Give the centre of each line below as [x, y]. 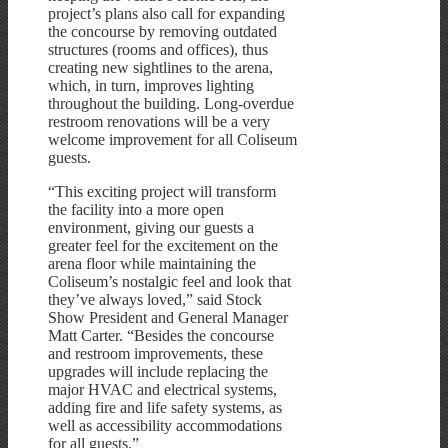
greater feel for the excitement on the [163, 245]
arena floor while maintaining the [152, 263]
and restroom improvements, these [155, 353]
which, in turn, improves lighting [151, 85]
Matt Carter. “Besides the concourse [161, 335]
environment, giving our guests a [151, 227]
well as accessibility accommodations [165, 425]
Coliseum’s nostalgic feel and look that [169, 281]
